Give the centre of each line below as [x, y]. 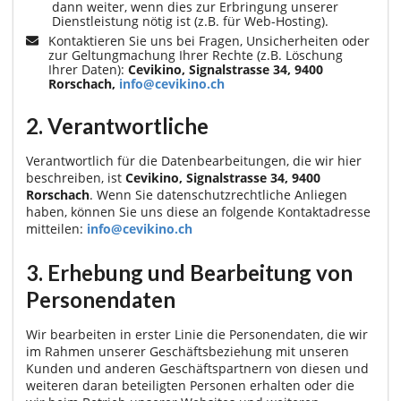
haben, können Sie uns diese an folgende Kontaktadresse [198, 212]
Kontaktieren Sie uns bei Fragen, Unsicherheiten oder [209, 40]
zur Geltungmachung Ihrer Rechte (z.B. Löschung [196, 55]
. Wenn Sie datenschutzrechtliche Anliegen [218, 195]
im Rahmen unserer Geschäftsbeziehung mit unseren [188, 351]
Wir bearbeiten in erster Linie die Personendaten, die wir [197, 334]
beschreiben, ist [76, 178]
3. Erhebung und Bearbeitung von [189, 272]
